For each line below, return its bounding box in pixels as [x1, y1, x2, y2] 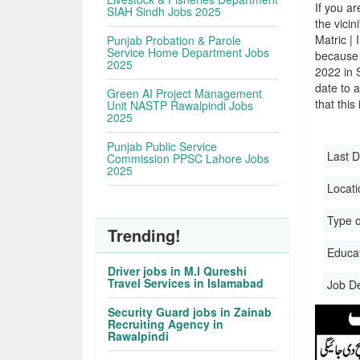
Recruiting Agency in [108, 316, 224, 332]
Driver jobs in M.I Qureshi [108, 263, 247, 279]
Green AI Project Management [107, 85, 263, 101]
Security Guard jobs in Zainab [108, 304, 272, 320]
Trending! [108, 223, 182, 247]
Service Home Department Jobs [107, 44, 270, 60]
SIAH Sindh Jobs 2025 [107, 3, 222, 19]
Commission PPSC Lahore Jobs [107, 150, 270, 166]
